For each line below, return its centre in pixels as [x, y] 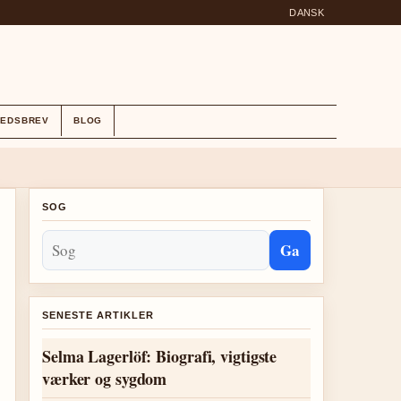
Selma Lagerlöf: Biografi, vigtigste [160, 356]
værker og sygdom [105, 379]
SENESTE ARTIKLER [98, 315]
